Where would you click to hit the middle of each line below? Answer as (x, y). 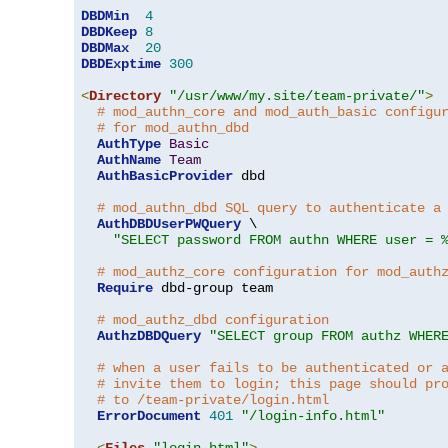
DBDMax (105, 47)
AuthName (129, 159)
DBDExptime (121, 63)
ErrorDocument (149, 415)
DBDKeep (109, 31)
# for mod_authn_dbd (173, 127)
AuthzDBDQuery (149, 335)
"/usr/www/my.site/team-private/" (297, 95)
